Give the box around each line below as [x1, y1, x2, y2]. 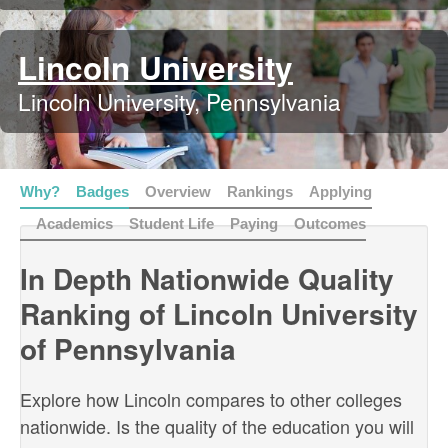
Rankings [227, 183, 293, 200]
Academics [36, 215, 113, 232]
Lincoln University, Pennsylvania [18, 85, 341, 117]
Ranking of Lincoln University [20, 293, 418, 334]
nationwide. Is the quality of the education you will [20, 413, 414, 439]
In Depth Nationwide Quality [20, 258, 394, 299]
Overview [145, 183, 211, 200]
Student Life [129, 215, 214, 232]
